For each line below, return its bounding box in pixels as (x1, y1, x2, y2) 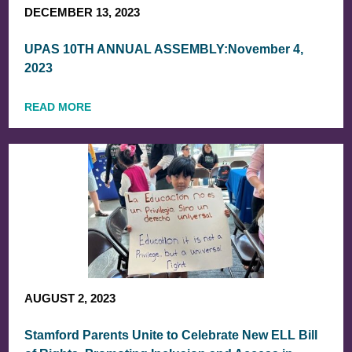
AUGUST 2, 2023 (24, 291, 116, 305)
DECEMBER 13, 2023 (24, 5, 141, 19)
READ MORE (24, 100, 92, 113)
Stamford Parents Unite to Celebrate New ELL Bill (24, 328, 318, 342)
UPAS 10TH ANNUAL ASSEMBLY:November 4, (24, 42, 304, 56)
